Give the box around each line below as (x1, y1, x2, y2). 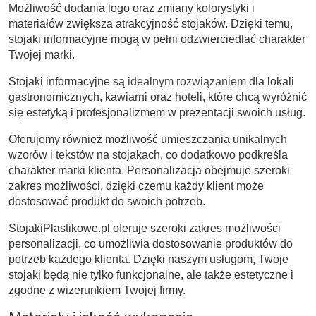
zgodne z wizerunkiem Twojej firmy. (8, 284, 186, 296)
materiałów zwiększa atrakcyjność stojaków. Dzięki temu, (8, 17, 293, 30)
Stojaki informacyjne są (8, 75, 128, 87)
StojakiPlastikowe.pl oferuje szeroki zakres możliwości (8, 221, 281, 234)
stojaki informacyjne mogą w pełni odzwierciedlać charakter (8, 32, 305, 45)
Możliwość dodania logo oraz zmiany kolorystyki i (8, 1, 255, 14)
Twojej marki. (8, 48, 75, 61)
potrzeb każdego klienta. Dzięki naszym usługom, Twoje (8, 253, 288, 265)
